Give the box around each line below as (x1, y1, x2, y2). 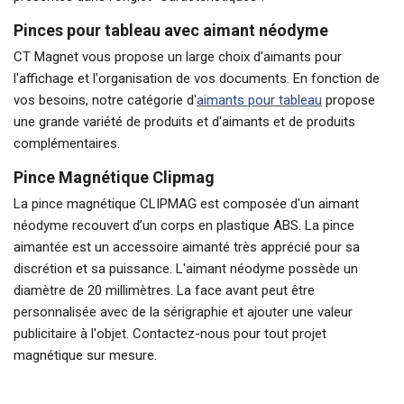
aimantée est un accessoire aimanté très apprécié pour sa (14, 238, 360, 255)
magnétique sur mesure (14, 346, 154, 363)
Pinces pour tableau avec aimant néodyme (14, 20, 332, 40)
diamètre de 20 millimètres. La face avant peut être (14, 281, 315, 298)
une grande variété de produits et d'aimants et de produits (14, 113, 355, 130)
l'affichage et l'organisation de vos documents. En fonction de (14, 69, 380, 87)
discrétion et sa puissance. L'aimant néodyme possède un (14, 260, 358, 277)
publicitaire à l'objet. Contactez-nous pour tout (14, 325, 292, 342)
